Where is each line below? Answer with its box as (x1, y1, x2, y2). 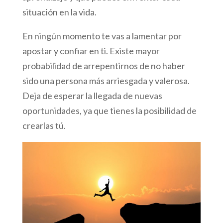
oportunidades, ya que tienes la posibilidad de (22, 105, 197, 116)
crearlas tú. (22, 120, 66, 131)
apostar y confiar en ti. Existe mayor (22, 45, 160, 57)
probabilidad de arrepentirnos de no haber (22, 60, 185, 72)
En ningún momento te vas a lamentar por (22, 30, 182, 42)
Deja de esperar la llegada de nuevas (22, 90, 162, 102)
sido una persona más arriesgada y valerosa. (22, 75, 190, 87)
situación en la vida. (22, 6, 97, 18)
